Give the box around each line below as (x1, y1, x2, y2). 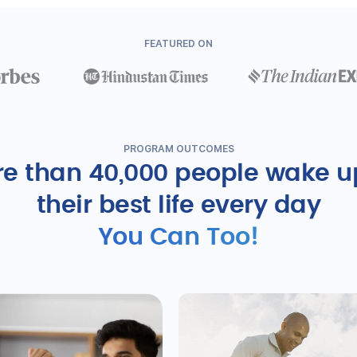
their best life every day (36, 194, 321, 218)
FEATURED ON (144, 37, 213, 50)
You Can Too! (97, 226, 260, 250)
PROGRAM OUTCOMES (123, 143, 234, 155)
